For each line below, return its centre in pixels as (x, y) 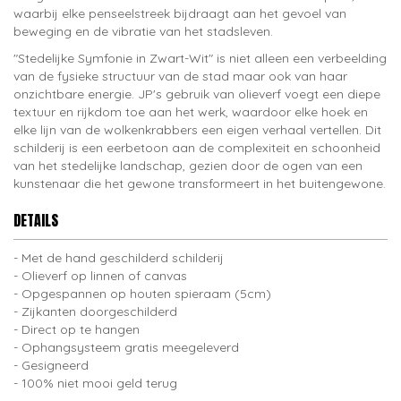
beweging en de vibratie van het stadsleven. (143, 31)
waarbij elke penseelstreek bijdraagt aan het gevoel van (180, 13)
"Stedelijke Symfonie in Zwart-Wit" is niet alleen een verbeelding (200, 58)
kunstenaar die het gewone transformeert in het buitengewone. (200, 183)
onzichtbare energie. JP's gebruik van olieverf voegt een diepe (197, 94)
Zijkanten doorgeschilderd (99, 311)
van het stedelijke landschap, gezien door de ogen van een (188, 166)
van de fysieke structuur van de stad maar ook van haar (180, 76)
